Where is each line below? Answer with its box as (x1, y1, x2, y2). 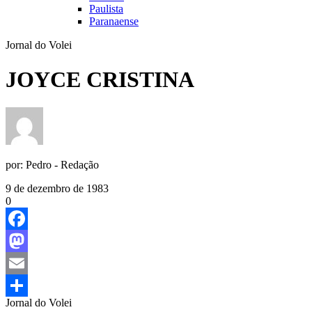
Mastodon (6, 257, 49, 270)
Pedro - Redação (26, 159, 99, 171)
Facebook (6, 235, 49, 247)
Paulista (89, 3, 123, 15)
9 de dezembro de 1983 (6, 182, 109, 195)
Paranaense (89, 15, 139, 28)
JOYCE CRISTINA (6, 66, 194, 92)
